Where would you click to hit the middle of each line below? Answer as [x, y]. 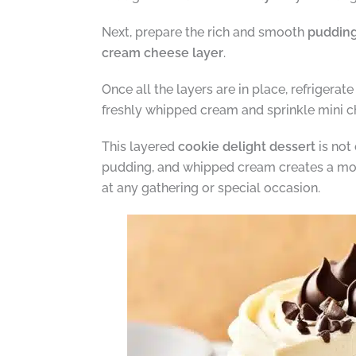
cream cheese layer [162, 52]
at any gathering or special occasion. [211, 188]
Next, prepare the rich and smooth [204, 32]
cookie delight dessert [246, 146]
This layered [139, 146]
